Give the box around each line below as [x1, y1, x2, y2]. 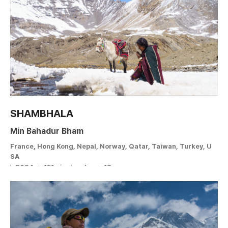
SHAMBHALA [10, 107, 73, 120]
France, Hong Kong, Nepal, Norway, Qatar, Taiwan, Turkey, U [10, 142, 212, 150]
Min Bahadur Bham [10, 126, 83, 136]
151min [44, 163, 66, 171]
